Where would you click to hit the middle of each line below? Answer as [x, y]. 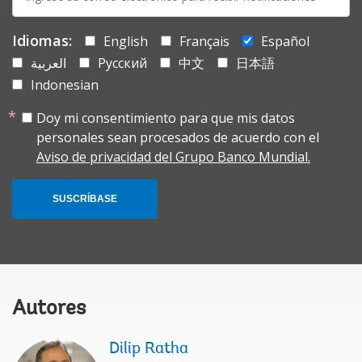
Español [285, 41]
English [126, 41]
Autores [49, 309]
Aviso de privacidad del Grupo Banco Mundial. [173, 156]
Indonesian [65, 84]
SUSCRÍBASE [85, 198]
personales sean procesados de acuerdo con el [178, 137]
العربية [48, 63]
